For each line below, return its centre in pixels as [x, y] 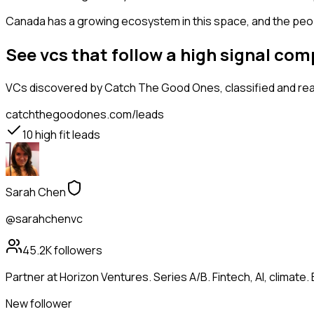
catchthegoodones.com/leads [85, 115]
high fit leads [67, 135]
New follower [39, 304]
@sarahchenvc [44, 219]
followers [77, 251]
